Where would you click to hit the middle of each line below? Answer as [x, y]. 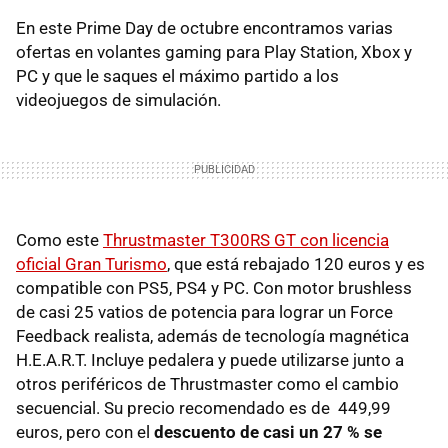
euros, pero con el [85, 432]
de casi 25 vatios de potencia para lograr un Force [204, 312]
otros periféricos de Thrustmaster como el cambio [207, 384]
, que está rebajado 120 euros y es [296, 264]
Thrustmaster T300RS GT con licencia [246, 240]
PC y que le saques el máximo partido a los [177, 76]
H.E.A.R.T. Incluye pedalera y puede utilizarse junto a [210, 360]
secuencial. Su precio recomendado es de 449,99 [203, 408]
